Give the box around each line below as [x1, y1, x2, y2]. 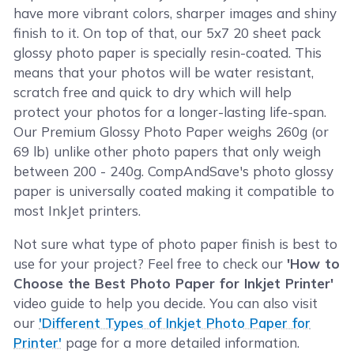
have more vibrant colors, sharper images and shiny [13, 4, 337, 21]
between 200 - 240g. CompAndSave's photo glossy [13, 162, 334, 179]
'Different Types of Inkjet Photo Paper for [39, 314, 311, 331]
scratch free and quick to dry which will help [13, 83, 292, 100]
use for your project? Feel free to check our [13, 254, 288, 272]
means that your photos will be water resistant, [13, 63, 314, 81]
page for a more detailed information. [62, 333, 300, 351]
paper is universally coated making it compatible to [13, 182, 335, 199]
